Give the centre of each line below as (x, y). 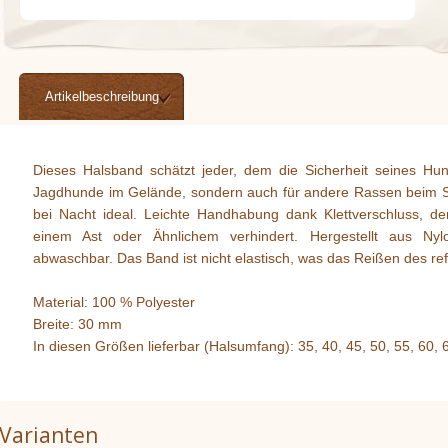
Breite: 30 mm (77, 324)
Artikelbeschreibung (101, 96)
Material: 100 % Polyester (114, 302)
